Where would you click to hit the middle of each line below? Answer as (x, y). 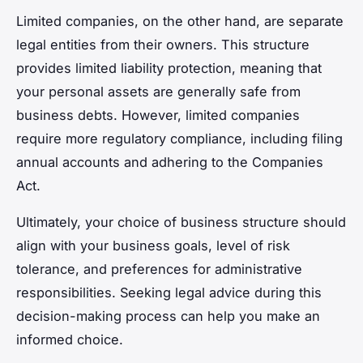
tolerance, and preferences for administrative (159, 269)
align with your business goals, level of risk (153, 245)
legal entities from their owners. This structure (163, 44)
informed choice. (70, 339)
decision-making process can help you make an (168, 316)
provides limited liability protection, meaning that (169, 68)
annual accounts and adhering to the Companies (170, 162)
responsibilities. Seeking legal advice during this (169, 292)
